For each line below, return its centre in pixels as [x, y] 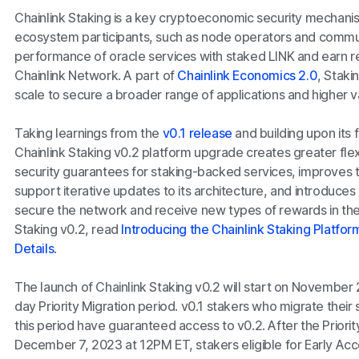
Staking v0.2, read [68, 230]
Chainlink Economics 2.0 [248, 76]
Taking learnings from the [88, 133]
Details [34, 249]
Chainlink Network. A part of [96, 76]
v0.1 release [197, 133]
